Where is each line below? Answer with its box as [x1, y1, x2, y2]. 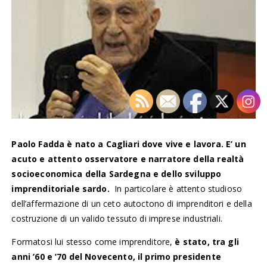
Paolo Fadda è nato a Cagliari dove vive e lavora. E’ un [11, 138, 246, 150]
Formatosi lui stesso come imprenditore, [11, 235, 175, 247]
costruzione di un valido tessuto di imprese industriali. [11, 212, 225, 224]
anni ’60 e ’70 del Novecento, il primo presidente [11, 250, 221, 262]
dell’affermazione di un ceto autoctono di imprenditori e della [11, 197, 252, 209]
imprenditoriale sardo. [11, 182, 112, 194]
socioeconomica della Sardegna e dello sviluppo [11, 167, 222, 179]
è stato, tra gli [175, 235, 239, 247]
